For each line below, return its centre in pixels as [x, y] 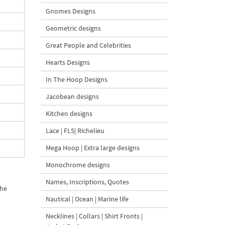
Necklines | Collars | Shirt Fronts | [94, 216]
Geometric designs [73, 28]
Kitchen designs [69, 114]
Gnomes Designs [71, 11]
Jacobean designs [72, 96]
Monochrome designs [78, 165]
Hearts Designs [68, 62]
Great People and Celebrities [88, 45]
